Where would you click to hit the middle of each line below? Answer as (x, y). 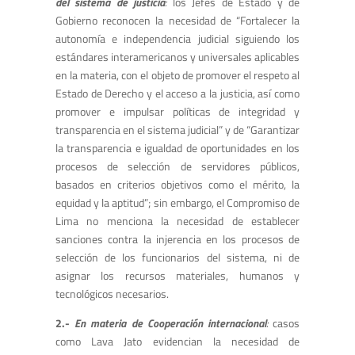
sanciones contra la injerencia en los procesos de (177, 239)
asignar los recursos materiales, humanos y (177, 276)
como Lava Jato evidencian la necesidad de (177, 342)
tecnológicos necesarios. (112, 294)
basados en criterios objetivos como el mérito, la (177, 185)
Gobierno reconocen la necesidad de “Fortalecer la (177, 21)
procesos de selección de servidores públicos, (177, 166)
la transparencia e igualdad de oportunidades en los (177, 148)
